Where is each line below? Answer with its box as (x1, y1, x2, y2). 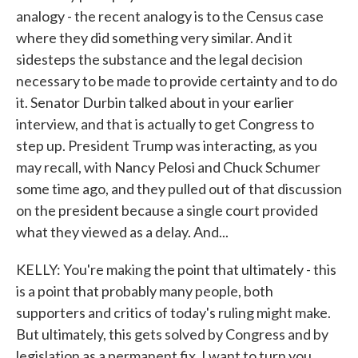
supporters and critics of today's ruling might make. (16, 304, 331, 321)
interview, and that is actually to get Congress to (16, 115, 314, 133)
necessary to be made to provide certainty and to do (16, 72, 337, 89)
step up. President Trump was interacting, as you (16, 137, 317, 154)
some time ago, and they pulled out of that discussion (16, 180, 342, 197)
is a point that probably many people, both (16, 282, 273, 300)
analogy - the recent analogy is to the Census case (16, 7, 324, 25)
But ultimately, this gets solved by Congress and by (16, 325, 328, 343)
